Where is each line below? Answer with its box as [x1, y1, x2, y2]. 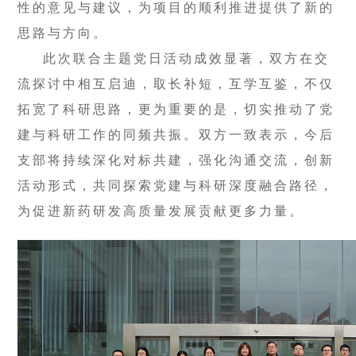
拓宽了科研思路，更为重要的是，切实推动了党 [17, 102, 335, 116]
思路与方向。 [17, 25, 109, 40]
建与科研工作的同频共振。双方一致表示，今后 [17, 127, 335, 141]
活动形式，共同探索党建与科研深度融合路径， [17, 178, 335, 192]
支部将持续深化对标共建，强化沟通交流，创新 [17, 153, 335, 167]
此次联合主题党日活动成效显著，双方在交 [43, 51, 331, 65]
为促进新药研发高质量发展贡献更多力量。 [17, 203, 305, 218]
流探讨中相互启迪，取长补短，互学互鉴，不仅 [17, 76, 335, 91]
